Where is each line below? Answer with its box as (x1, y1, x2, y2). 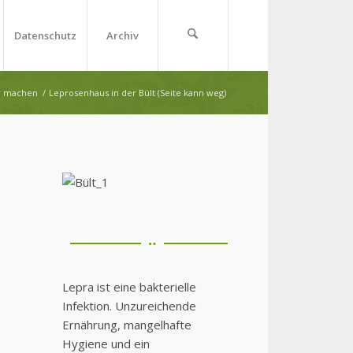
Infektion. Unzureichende (61, 297, 196, 314)
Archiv (106, 28, 139, 43)
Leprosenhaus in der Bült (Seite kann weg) (48, 87, 226, 98)
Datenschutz (13, 28, 76, 43)
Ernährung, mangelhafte (61, 316, 191, 333)
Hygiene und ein (61, 335, 150, 351)
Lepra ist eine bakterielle (61, 278, 196, 295)
